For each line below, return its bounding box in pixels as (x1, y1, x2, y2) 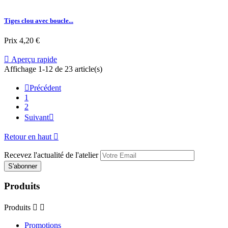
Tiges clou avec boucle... (4, 16, 73, 24)
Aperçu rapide (9, 54, 57, 64)
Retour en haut (4, 132, 53, 141)
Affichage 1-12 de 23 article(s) (4, 64, 102, 73)
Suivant (24, 112, 49, 122)
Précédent (30, 83, 61, 92)
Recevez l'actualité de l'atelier (4, 150, 98, 159)
